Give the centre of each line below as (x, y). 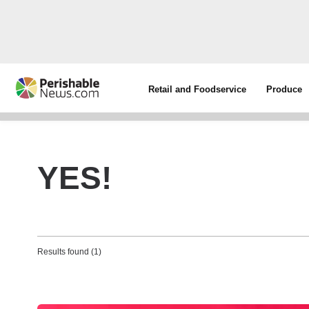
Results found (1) (69, 252)
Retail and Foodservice (198, 89)
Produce (285, 89)
